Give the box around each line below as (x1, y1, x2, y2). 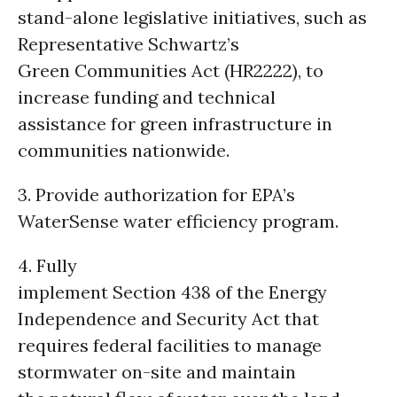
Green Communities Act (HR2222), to (18, 59, 323, 82)
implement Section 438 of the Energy (18, 281, 327, 303)
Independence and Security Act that (18, 307, 319, 330)
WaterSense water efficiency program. (18, 210, 339, 232)
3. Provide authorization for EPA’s (18, 183, 295, 206)
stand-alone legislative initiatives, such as (18, 6, 367, 28)
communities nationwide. (18, 139, 230, 161)
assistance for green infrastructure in (18, 113, 332, 135)
